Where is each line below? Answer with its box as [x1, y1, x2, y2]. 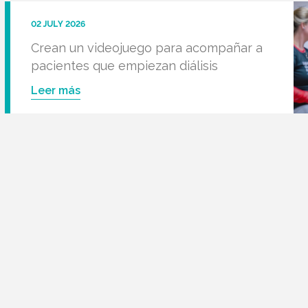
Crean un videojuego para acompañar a [30, 41, 263, 55]
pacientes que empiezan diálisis [30, 58, 218, 73]
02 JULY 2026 [30, 19, 85, 29]
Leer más [30, 84, 80, 97]
